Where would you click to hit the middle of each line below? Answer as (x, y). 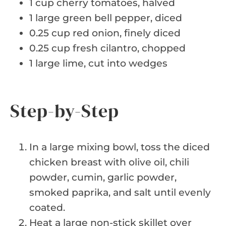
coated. (47, 207)
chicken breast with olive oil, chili (109, 162)
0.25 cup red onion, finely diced (105, 33)
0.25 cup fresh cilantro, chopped (107, 48)
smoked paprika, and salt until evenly (120, 192)
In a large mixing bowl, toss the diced (120, 147)
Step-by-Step (65, 110)
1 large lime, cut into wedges (98, 63)
